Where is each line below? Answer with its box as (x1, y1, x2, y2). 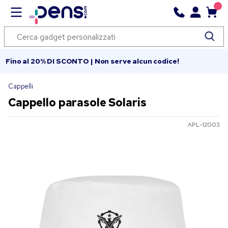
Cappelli (8, 82, 33, 91)
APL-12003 (188, 121, 220, 129)
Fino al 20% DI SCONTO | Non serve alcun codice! (6, 56, 179, 66)
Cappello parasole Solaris (8, 95, 147, 110)
